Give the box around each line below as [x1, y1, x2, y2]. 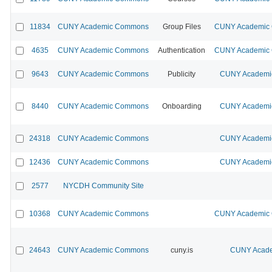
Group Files [162, 22, 201, 31]
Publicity [168, 69, 195, 78]
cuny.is [170, 245, 193, 254]
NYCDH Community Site [63, 181, 144, 190]
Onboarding [161, 101, 202, 110]
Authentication [158, 46, 205, 55]
